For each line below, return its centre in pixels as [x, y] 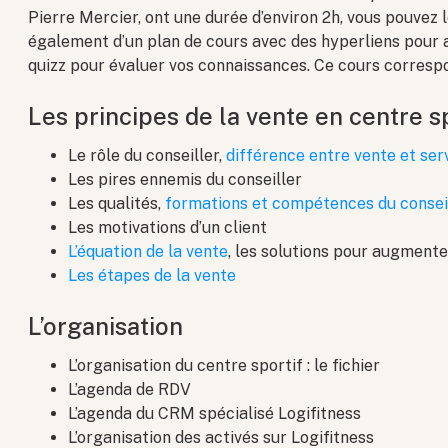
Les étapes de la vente [152, 276]
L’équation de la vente [148, 252]
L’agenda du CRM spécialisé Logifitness [215, 414]
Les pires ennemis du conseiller [185, 180]
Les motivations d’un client [168, 228]
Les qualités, [117, 204]
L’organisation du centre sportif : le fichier [224, 366]
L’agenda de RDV [130, 390]
